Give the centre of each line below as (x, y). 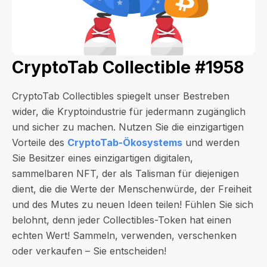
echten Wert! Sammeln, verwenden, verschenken (124, 235)
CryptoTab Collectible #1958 (128, 67)
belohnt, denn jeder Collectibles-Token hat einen (122, 220)
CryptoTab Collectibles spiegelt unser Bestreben (121, 96)
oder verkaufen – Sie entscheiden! (89, 251)
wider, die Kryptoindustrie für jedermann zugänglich (129, 111)
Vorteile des (40, 142)
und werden (211, 142)
